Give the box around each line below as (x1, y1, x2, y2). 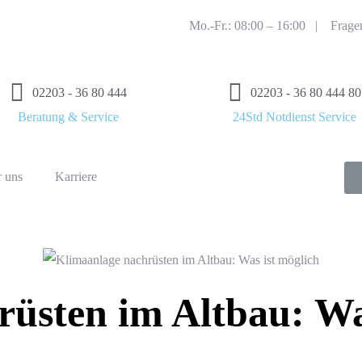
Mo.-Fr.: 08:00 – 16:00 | (189, 19, 330, 32)
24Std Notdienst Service (232, 110, 356, 124)
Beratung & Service (17, 110, 119, 124)
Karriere (55, 170, 97, 183)
